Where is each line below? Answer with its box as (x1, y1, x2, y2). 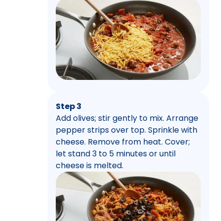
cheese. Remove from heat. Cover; (56, 136, 190, 147)
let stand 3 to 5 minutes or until (56, 147, 176, 159)
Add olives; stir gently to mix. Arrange (56, 112, 198, 124)
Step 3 (56, 100, 81, 112)
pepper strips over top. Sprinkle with (56, 124, 197, 136)
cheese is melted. (56, 159, 123, 171)
